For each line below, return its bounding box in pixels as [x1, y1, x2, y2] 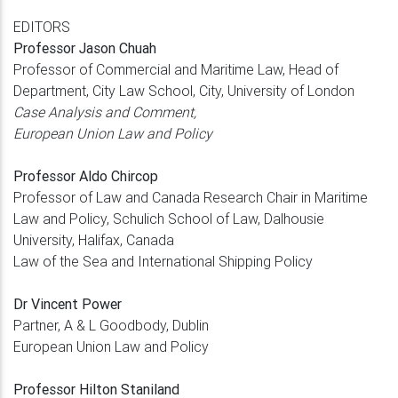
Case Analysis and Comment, [13, 102, 196, 121]
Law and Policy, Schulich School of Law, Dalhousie [13, 209, 324, 227]
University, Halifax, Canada [13, 230, 174, 249]
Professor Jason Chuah [13, 38, 156, 57]
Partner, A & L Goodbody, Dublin [13, 315, 209, 334]
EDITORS [13, 17, 70, 36]
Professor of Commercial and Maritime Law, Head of [13, 60, 338, 78]
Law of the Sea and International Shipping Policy [13, 251, 313, 270]
